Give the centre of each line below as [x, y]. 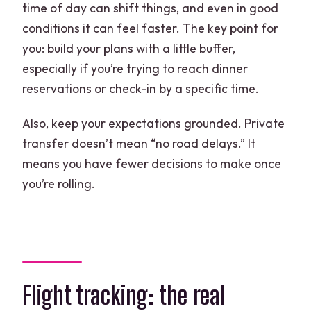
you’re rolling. [59, 183]
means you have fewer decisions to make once [152, 163]
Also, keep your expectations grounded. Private [154, 123]
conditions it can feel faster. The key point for [151, 28]
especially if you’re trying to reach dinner [135, 68]
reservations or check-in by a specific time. [141, 88]
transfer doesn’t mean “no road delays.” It [139, 143]
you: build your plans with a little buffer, [129, 48]
